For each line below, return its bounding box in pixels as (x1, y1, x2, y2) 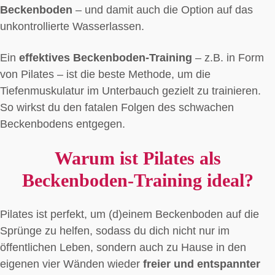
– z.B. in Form (192, 52, 264, 64)
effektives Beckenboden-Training (19, 52, 192, 64)
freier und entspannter (143, 258, 260, 271)
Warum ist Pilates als (54, 148, 221, 169)
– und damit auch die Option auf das (72, 4, 253, 17)
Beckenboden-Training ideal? (21, 170, 254, 191)
